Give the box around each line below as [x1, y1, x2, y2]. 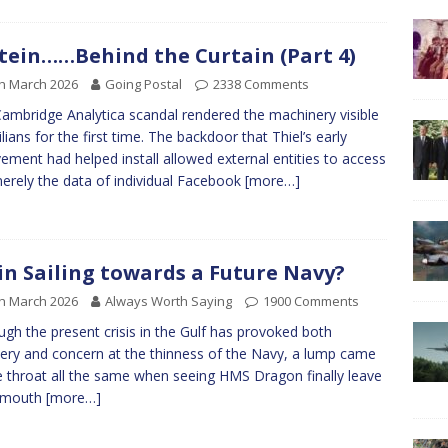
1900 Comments [263, 292, 359, 311]
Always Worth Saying [105, 292, 232, 311]
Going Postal [105, 74, 182, 93]
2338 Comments [213, 74, 309, 93]
